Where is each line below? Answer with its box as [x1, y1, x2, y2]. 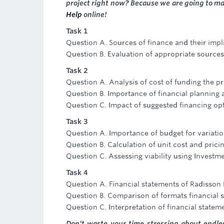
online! [82, 10, 107, 18]
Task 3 [66, 117, 87, 125]
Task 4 [66, 168, 87, 176]
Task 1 [66, 27, 87, 35]
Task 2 [66, 66, 87, 74]
